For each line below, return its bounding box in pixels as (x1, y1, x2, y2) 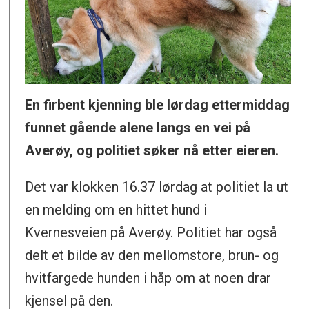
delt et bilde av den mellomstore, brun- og (25, 246, 279, 263)
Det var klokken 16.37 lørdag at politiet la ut (25, 178, 289, 195)
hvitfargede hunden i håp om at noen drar (25, 269, 272, 286)
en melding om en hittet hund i (25, 201, 208, 218)
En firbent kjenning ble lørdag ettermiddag (25, 96, 290, 113)
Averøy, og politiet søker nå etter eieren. (25, 141, 279, 159)
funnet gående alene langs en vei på (25, 119, 251, 136)
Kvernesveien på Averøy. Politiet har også (25, 223, 277, 241)
